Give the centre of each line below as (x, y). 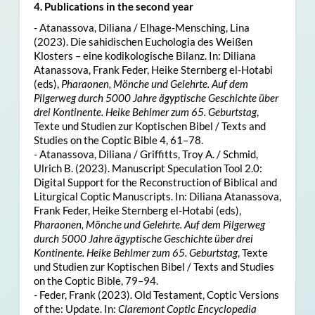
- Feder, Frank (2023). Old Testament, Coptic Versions (156, 294)
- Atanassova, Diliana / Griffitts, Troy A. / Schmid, (146, 154)
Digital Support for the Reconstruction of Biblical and (155, 182)
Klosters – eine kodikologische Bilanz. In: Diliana (144, 55)
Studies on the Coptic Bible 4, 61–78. (118, 140)
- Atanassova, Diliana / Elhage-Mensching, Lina (141, 27)
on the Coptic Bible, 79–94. (96, 280)
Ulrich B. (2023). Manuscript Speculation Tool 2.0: (148, 168)
